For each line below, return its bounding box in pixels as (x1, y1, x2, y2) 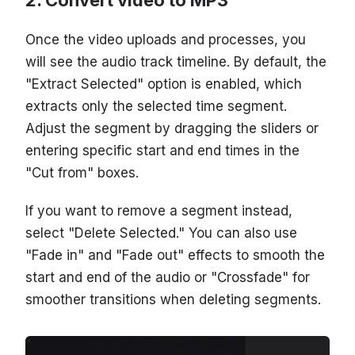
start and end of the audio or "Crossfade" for (25, 269, 310, 285)
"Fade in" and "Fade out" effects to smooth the (25, 246, 325, 263)
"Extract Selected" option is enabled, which (25, 75, 302, 92)
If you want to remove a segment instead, (25, 202, 292, 219)
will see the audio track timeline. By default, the (25, 53, 326, 70)
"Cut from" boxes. (25, 164, 139, 181)
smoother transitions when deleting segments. (25, 291, 321, 307)
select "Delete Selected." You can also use (25, 224, 297, 241)
